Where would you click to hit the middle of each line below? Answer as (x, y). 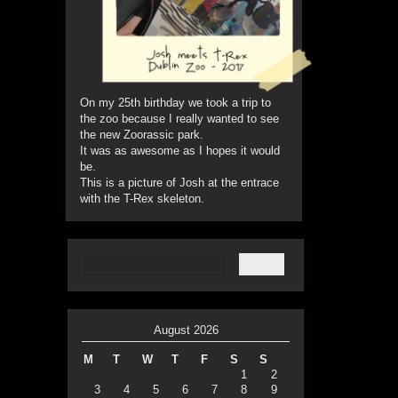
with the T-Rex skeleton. (142, 199)
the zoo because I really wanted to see (179, 119)
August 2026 (186, 330)
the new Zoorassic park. (142, 135)
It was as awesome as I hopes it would (180, 151)
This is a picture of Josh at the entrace (179, 183)
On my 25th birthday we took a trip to (175, 103)
